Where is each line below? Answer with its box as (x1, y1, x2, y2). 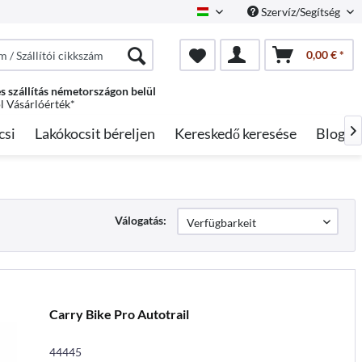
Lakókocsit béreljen (35, 124, 155, 142)
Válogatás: (115, 213, 166, 227)
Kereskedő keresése (175, 124, 297, 142)
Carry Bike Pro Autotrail (48, 305, 189, 322)
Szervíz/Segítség (259, 5, 343, 19)
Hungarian (208, 10, 262, 24)
